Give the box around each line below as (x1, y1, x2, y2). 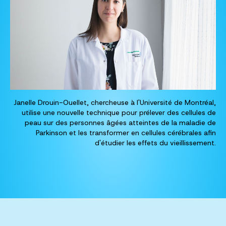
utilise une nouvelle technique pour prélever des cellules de (22, 108, 216, 118)
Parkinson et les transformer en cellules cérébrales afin (36, 128, 216, 138)
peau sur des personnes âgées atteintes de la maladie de (25, 118, 216, 128)
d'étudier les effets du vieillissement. (95, 138, 216, 148)
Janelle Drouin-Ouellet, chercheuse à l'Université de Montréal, (14, 98, 216, 107)
